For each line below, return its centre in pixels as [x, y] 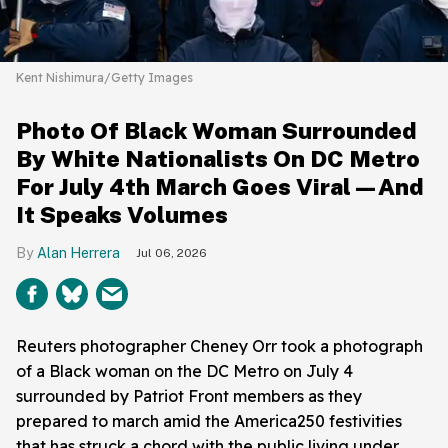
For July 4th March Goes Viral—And [219, 187]
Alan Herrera [78, 253]
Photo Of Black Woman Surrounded [216, 131]
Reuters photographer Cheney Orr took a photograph [219, 346]
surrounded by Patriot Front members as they [189, 396]
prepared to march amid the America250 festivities [209, 421]
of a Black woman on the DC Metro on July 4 [184, 371]
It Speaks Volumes [122, 215]
